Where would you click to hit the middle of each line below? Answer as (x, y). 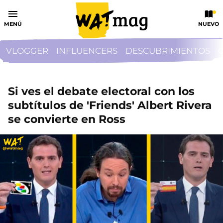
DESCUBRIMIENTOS (168, 51)
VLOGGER (27, 51)
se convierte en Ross (67, 119)
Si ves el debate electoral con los (101, 91)
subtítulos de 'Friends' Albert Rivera (110, 105)
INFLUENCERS (87, 51)
